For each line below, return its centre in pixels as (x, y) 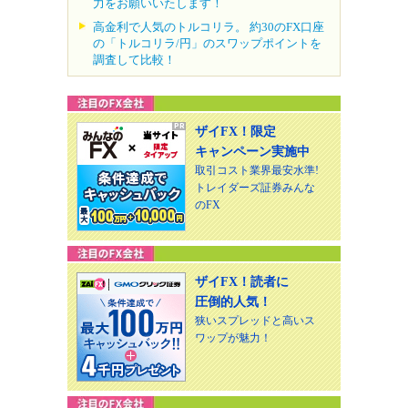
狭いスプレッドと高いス (255, 321)
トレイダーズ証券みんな (255, 188)
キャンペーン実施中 (252, 152)
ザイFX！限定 (235, 132)
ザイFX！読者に (242, 282)
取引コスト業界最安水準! (257, 171)
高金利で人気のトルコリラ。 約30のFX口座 (209, 27)
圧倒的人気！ (233, 302)
